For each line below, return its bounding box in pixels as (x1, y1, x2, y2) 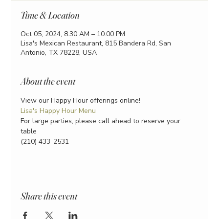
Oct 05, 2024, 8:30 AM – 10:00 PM (21, 29, 126, 39)
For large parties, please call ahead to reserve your (21, 116, 183, 126)
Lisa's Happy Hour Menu (21, 106, 96, 115)
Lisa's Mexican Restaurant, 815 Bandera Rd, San (21, 38, 172, 48)
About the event (21, 74, 76, 87)
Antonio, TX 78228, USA (21, 47, 97, 57)
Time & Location (21, 8, 80, 21)
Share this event (21, 189, 78, 202)
